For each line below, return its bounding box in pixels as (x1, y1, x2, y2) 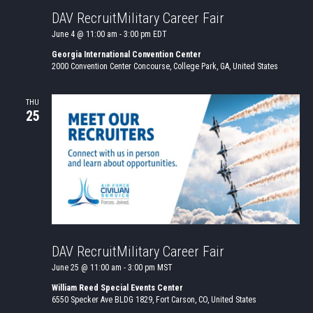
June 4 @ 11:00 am (51, 29, 117, 40)
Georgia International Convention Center (51, 50, 201, 60)
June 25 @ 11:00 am (51, 263, 122, 273)
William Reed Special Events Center (51, 283, 183, 293)
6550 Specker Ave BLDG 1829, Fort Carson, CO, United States (51, 295, 256, 305)
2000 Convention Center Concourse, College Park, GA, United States (51, 61, 278, 72)
